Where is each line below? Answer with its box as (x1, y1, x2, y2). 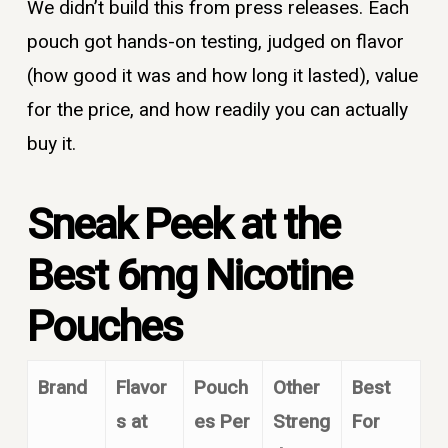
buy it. (26, 130, 76, 159)
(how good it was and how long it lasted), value (26, 62, 418, 91)
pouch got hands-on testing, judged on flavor (26, 28, 404, 57)
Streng (272, 407, 330, 436)
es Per (193, 407, 250, 436)
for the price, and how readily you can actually (26, 96, 408, 125)
